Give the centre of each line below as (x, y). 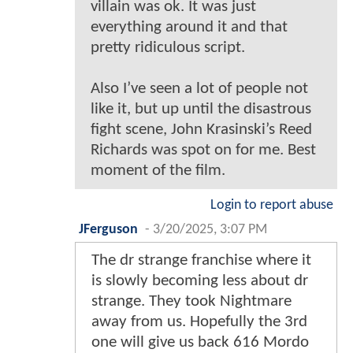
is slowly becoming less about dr (200, 281)
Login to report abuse (272, 205)
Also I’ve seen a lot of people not (199, 88)
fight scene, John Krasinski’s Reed (201, 129)
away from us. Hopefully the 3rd (199, 321)
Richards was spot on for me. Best (203, 150)
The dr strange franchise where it (201, 260)
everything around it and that (189, 27)
